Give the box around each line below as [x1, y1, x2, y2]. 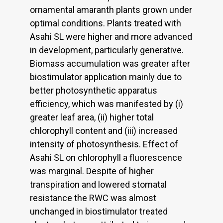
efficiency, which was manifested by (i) [30, 98, 183, 109]
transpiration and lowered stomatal [30, 179, 167, 190]
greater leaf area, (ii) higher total [30, 111, 154, 122]
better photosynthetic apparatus [30, 85, 157, 96]
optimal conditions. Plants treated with [30, 17, 181, 28]
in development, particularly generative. [30, 44, 184, 55]
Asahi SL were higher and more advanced [30, 31, 192, 42]
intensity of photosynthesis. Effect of [30, 138, 178, 149]
